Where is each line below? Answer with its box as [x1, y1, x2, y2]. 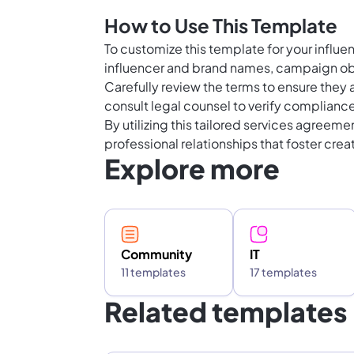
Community [121, 246, 192, 263]
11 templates [121, 265, 186, 280]
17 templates [249, 265, 317, 280]
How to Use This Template [104, 13, 337, 38]
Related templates [104, 295, 348, 330]
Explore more [104, 152, 280, 186]
